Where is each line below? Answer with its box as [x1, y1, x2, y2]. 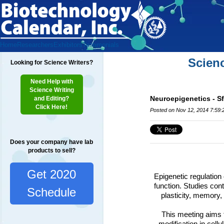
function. [154, 182, 184, 190]
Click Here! [35, 103, 68, 110]
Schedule [27, 185, 76, 199]
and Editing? [34, 95, 69, 102]
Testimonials [82, 41, 119, 48]
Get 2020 [27, 167, 76, 181]
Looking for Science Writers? [10, 59, 93, 66]
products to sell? [27, 147, 75, 154]
